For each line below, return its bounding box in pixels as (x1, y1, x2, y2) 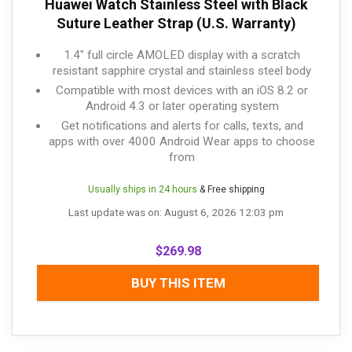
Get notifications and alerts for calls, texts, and (60, 119, 303, 134)
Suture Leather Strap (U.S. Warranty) (56, 15, 296, 32)
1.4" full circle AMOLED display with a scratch (64, 48, 300, 63)
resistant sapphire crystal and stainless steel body (53, 64, 311, 79)
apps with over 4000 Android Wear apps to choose (49, 134, 315, 149)
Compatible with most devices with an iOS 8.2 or (56, 83, 308, 98)
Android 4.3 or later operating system (85, 99, 279, 114)
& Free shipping (196, 184, 265, 196)
